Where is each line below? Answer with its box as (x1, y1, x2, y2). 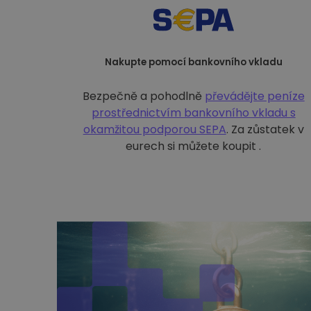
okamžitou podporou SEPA (83, 121, 226, 137)
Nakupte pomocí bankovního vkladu (104, 56, 283, 69)
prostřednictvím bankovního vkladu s (91, 105, 296, 121)
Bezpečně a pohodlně (82, 88, 205, 104)
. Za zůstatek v (226, 121, 304, 137)
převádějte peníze (204, 88, 305, 104)
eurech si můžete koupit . (126, 138, 262, 154)
